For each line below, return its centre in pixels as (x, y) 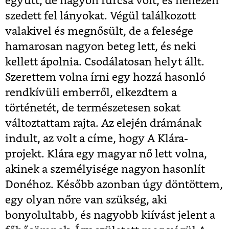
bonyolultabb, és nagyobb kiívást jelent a (110, 215)
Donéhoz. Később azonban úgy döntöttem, (114, 185)
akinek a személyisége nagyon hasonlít (105, 169)
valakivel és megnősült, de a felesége (99, 31)
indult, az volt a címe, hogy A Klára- (97, 139)
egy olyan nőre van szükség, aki (86, 200)
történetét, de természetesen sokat (93, 108)
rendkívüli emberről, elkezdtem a (91, 93)
